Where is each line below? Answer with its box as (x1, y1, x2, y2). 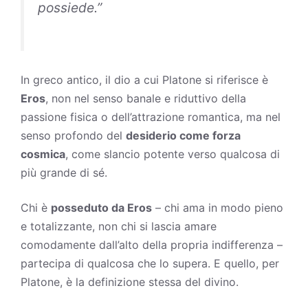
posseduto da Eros (51, 200, 152, 214)
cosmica (21, 146, 65, 161)
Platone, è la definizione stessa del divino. (21, 274, 239, 289)
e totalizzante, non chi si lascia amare (21, 219, 217, 233)
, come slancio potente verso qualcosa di (65, 146, 280, 161)
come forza (177, 128, 241, 142)
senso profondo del (21, 128, 126, 142)
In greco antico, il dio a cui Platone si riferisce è (21, 72, 268, 87)
